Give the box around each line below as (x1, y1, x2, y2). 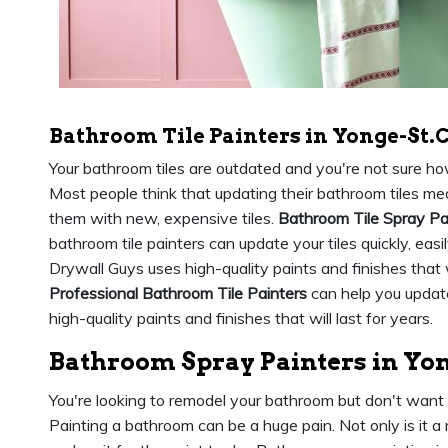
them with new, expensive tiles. (49, 208, 278, 228)
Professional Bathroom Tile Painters (49, 283, 307, 303)
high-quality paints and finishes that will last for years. (49, 308, 433, 328)
